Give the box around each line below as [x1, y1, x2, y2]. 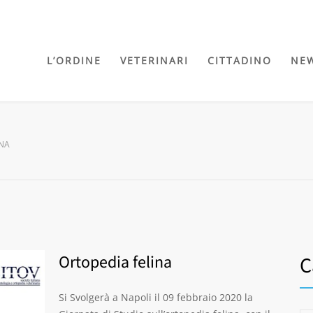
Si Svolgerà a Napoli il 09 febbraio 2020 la [59, 291, 253, 304]
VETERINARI [120, 54, 189, 67]
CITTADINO [208, 54, 272, 67]
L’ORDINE [47, 54, 101, 67]
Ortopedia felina [59, 250, 172, 275]
